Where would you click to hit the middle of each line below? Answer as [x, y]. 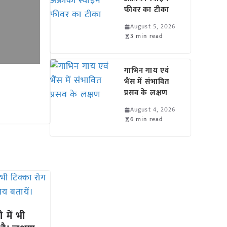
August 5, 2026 [153, 26]
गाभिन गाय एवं [147, 71]
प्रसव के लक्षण [146, 93]
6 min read [147, 119]
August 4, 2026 [153, 109]
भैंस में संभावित [147, 82]
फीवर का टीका [147, 10]
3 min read [147, 36]
